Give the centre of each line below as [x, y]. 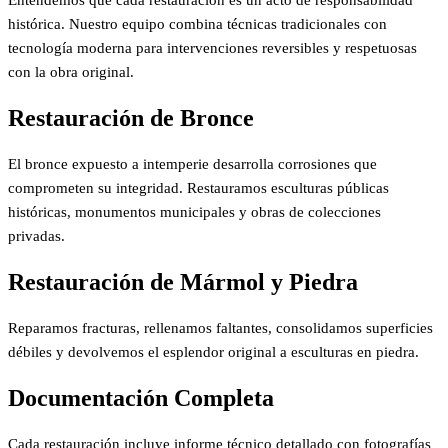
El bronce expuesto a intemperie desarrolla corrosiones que [192, 164]
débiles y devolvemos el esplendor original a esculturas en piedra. [213, 351]
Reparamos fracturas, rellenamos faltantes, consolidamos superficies [220, 327]
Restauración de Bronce [131, 118]
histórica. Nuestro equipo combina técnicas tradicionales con [197, 24]
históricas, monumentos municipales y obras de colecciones [194, 212]
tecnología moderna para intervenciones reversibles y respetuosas [212, 48]
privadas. [36, 236]
